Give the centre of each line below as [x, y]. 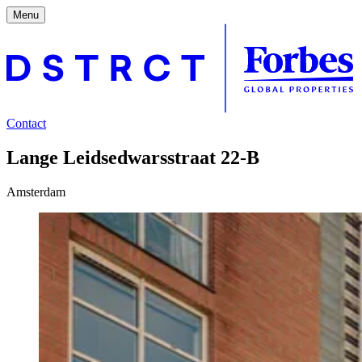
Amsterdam [36, 192]
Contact [26, 123]
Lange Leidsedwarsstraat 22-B [133, 157]
